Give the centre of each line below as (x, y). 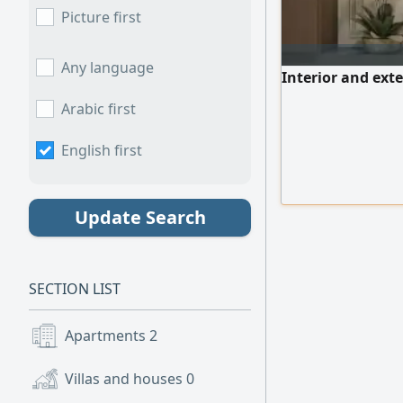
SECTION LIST (75, 289)
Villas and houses (125, 379)
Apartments (107, 336)
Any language (107, 67)
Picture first (101, 17)
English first (102, 150)
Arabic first (99, 109)
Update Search (140, 217)
